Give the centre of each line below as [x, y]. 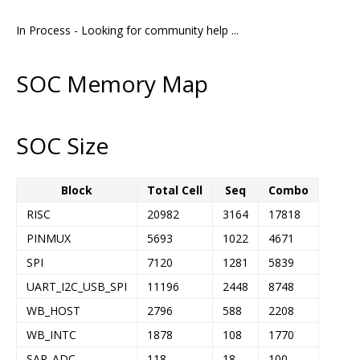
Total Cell [175, 190]
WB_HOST [53, 310]
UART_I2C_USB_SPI [77, 286]
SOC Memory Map [112, 83]
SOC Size [62, 146]
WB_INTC [51, 334]
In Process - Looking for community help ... [127, 31]
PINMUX [49, 238]
